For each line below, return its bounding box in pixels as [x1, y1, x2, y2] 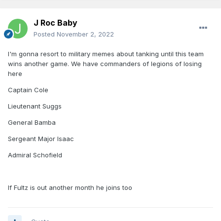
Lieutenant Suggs [8, 102, 62, 110]
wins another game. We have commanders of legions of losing [8, 60, 202, 68]
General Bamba [8, 118, 56, 127]
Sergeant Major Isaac [8, 135, 74, 143]
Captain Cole [8, 86, 48, 94]
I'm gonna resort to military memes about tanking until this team [8, 50, 204, 58]
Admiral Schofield [8, 151, 64, 159]
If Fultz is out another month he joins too [8, 184, 132, 192]
